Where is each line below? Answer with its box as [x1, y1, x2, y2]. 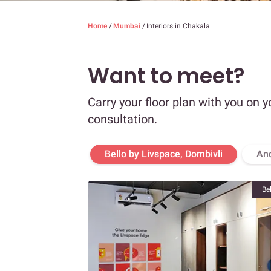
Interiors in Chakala [146, 22, 210, 31]
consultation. [88, 112, 157, 127]
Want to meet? [88, 61, 245, 91]
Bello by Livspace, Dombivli [105, 148, 223, 160]
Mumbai [113, 22, 142, 31]
